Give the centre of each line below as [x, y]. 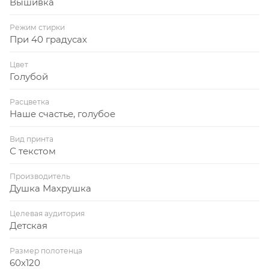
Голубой [29, 76]
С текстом [33, 151]
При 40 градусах [48, 39]
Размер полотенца [46, 250]
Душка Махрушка [50, 188]
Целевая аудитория [47, 213]
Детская [29, 225]
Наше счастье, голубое [62, 113]
